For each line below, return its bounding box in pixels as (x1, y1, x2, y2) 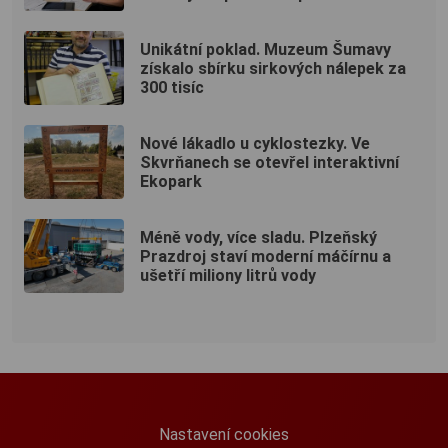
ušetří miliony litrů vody (140, 265, 316, 285)
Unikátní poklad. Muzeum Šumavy (140, 39, 391, 59)
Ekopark (140, 171, 202, 191)
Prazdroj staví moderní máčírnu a (140, 246, 391, 266)
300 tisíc (140, 77, 204, 97)
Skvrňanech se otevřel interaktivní (140, 152, 399, 172)
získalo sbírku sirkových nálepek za (140, 58, 406, 78)
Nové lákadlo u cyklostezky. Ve (140, 133, 370, 153)
